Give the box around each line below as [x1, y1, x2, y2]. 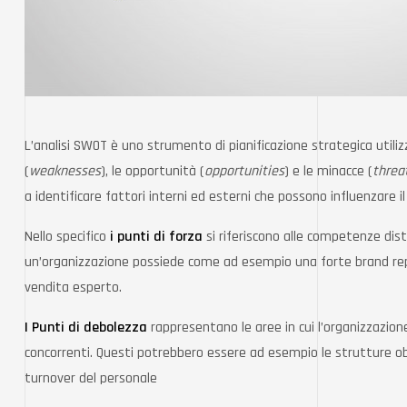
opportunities [204, 162, 284, 181]
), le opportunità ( [101, 162, 204, 181]
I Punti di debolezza [25, 318, 147, 337]
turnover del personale [25, 369, 157, 388]
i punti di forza [106, 227, 206, 246]
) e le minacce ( [284, 162, 372, 181]
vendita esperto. [25, 278, 122, 297]
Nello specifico [25, 227, 106, 246]
